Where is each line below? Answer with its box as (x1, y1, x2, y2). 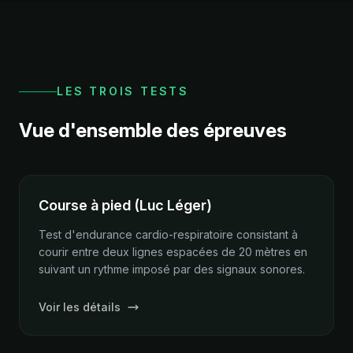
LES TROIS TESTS (57, 84, 189, 98)
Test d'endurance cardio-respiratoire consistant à (39, 228, 298, 241)
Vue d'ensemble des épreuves (19, 119, 287, 142)
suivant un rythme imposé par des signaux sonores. (39, 262, 305, 276)
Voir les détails (39, 300, 121, 314)
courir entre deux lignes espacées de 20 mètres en (39, 245, 307, 258)
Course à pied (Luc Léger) (39, 197, 212, 214)
